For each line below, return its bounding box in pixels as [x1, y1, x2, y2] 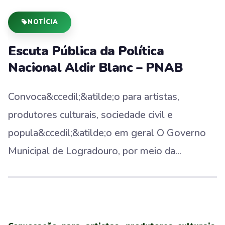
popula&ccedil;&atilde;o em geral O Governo [8, 126, 206, 140]
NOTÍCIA [28, 18, 59, 27]
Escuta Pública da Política [8, 42, 164, 60]
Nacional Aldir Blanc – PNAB [8, 58, 183, 76]
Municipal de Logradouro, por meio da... [8, 144, 181, 158]
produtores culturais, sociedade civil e [8, 107, 173, 122]
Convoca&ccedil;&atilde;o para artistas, [8, 89, 179, 103]
